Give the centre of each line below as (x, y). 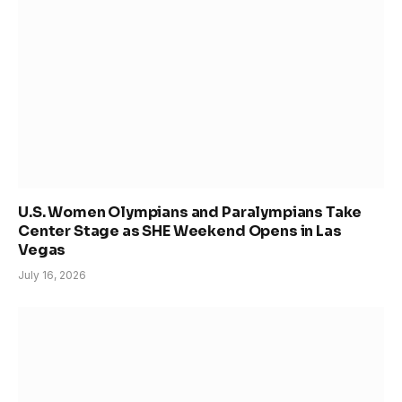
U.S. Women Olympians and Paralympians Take (190, 213)
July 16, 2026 (52, 275)
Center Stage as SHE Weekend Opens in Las (180, 232)
